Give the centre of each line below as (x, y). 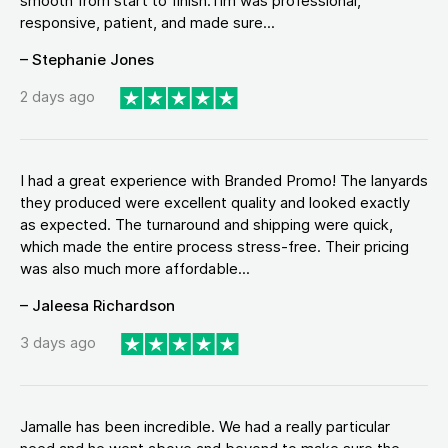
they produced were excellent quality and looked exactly (215, 202)
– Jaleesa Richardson (97, 305)
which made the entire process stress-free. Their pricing (214, 246)
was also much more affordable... (135, 268)
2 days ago (57, 97)
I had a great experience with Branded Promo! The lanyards (224, 180)
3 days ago (58, 343)
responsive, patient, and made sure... (147, 22)
